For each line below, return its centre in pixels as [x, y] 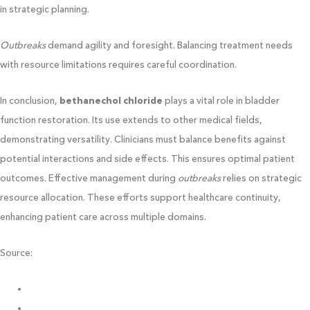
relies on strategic [261, 177]
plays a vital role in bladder [221, 100]
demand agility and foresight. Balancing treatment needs [169, 45]
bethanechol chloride [111, 100]
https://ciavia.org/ [68, 288]
